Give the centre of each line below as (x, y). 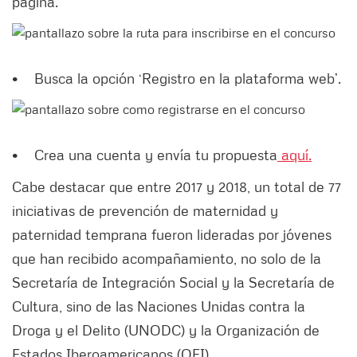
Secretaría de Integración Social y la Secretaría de (173, 282)
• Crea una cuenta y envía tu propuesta (145, 155)
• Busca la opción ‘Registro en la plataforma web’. (177, 78)
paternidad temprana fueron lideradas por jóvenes (172, 235)
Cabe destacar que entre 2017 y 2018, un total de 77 (177, 187)
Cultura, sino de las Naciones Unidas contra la (159, 306)
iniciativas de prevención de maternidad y (145, 211)
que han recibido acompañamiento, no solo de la (167, 259)
